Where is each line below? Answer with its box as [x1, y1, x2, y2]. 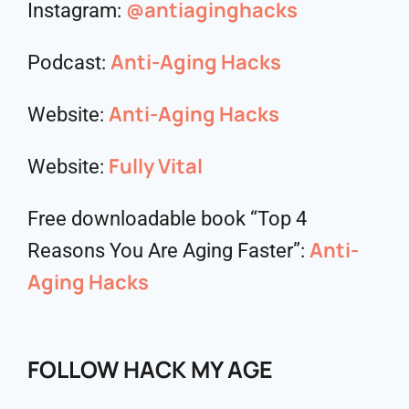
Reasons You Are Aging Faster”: [27, 238, 309, 262]
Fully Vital [109, 152, 203, 180]
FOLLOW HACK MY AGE [27, 352, 273, 385]
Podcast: [27, 50, 110, 74]
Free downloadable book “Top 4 [27, 206, 307, 230]
